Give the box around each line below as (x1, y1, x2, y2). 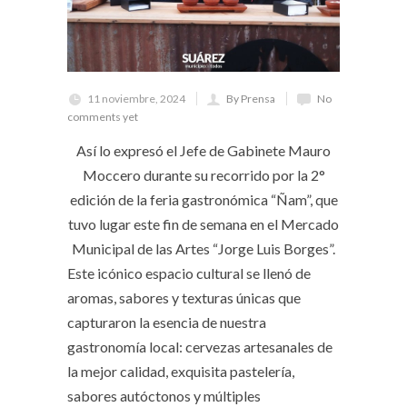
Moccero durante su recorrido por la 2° (82, 165, 325, 184)
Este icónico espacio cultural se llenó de (67, 263, 311, 282)
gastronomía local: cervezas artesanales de (67, 337, 333, 355)
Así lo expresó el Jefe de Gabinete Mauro (76, 141, 331, 159)
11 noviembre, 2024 (87, 91, 185, 105)
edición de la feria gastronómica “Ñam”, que (69, 190, 338, 208)
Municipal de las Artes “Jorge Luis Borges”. (72, 239, 335, 257)
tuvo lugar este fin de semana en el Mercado (68, 214, 339, 233)
